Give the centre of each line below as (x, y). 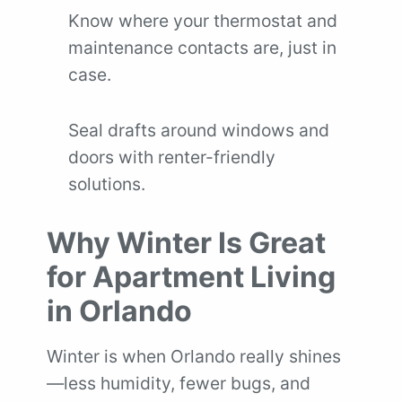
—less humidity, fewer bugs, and (179, 383)
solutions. (107, 184)
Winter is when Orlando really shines (194, 356)
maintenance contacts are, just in (202, 48)
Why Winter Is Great (186, 243)
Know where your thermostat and (203, 21)
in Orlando (119, 311)
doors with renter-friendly (172, 157)
